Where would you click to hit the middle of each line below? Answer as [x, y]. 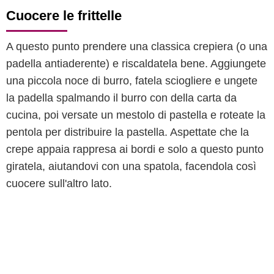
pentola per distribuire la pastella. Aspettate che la [128, 132]
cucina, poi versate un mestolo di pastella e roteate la [136, 115]
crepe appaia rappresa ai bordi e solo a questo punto [135, 149]
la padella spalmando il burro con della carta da [121, 98]
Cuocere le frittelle [64, 16]
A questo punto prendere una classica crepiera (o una [137, 46]
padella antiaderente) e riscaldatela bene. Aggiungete [136, 64]
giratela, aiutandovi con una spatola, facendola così [131, 166]
